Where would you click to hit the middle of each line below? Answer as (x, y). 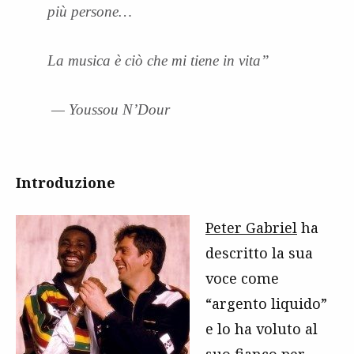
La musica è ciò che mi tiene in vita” (158, 60)
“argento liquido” (266, 303)
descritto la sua (259, 252)
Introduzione (66, 182)
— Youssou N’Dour (109, 109)
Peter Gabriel (251, 227)
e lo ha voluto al (262, 328)
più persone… (90, 11)
